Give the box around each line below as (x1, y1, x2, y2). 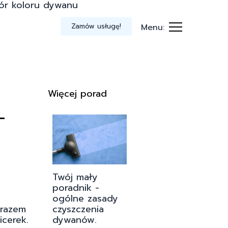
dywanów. (52, 212, 97, 227)
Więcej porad (48, 87, 107, 101)
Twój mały (52, 169, 98, 184)
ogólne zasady (52, 191, 118, 206)
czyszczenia (52, 202, 104, 216)
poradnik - (52, 180, 99, 195)
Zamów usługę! (71, 21, 121, 31)
